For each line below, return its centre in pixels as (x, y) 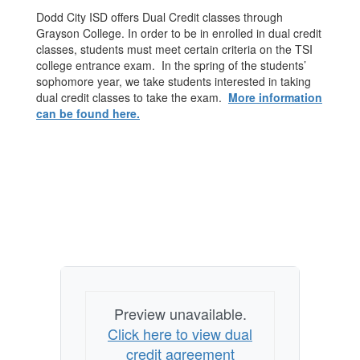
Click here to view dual (180, 333)
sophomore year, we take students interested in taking (174, 81)
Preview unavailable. (180, 313)
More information (275, 97)
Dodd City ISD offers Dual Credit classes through (160, 17)
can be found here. (88, 113)
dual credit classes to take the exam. (132, 97)
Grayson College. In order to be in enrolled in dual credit (179, 33)
